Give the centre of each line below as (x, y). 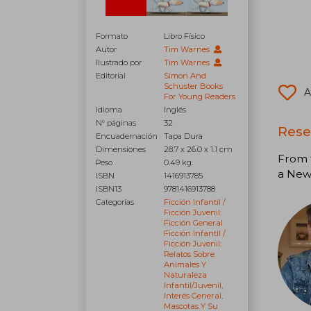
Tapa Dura (184, 136)
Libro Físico (185, 36)
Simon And (185, 76)
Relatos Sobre (190, 254)
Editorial (111, 76)
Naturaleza (186, 275)
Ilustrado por (119, 63)
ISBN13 (109, 189)
